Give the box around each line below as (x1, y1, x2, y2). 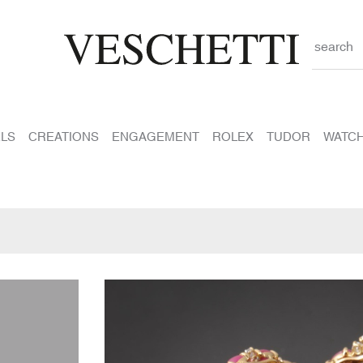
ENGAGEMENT (111, 126, 199, 145)
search (314, 36, 353, 55)
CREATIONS (28, 126, 99, 145)
